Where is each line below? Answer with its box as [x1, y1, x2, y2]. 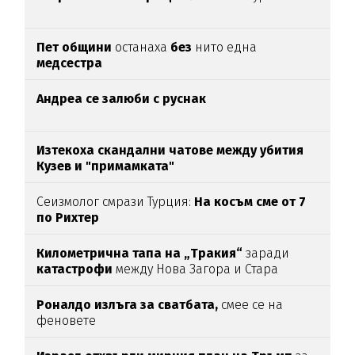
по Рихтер [36, 209, 100, 225]
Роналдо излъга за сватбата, [36, 296, 219, 312]
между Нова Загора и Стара [113, 261, 279, 277]
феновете [36, 312, 97, 328]
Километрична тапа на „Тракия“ [36, 245, 243, 261]
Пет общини [36, 39, 113, 55]
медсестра [36, 55, 103, 71]
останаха [112, 39, 171, 55]
